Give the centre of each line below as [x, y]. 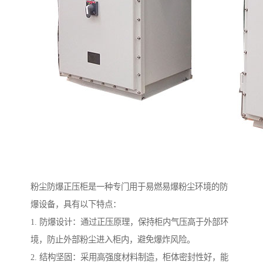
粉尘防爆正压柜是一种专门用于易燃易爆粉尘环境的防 [129, 187]
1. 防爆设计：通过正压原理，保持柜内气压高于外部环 [129, 222]
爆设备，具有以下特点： [76, 205]
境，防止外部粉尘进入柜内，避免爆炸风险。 [113, 240]
